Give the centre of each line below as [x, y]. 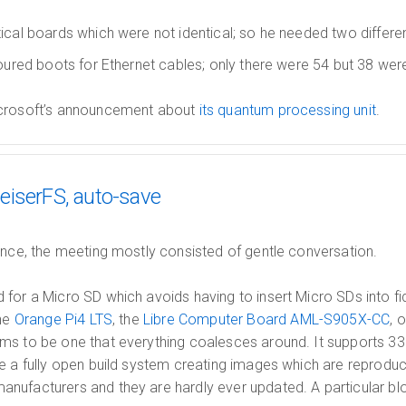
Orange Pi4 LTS [63, 319]
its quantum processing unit [287, 110]
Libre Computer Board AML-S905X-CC [266, 319]
